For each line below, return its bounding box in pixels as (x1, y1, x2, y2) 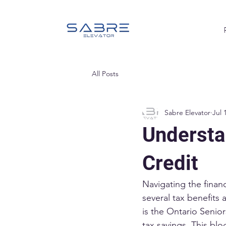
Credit (142, 151, 198, 175)
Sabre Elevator (164, 108, 210, 118)
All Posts (92, 69, 119, 79)
